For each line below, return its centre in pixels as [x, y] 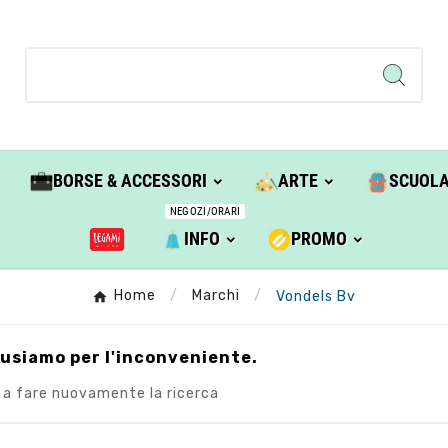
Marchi [216, 296]
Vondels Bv [316, 296]
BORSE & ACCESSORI [129, 181]
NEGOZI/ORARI [205, 212]
